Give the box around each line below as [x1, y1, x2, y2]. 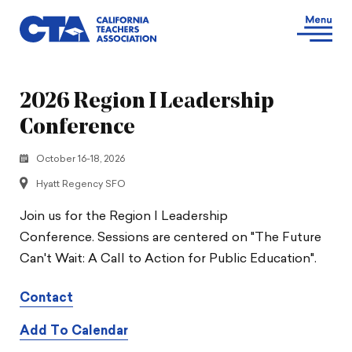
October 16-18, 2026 [36, 155, 125, 165]
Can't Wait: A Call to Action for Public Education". [20, 252, 317, 266]
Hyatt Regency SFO [36, 179, 126, 189]
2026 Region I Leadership [20, 92, 274, 113]
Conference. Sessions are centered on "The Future [20, 231, 321, 244]
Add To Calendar [20, 324, 128, 338]
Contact [20, 291, 73, 305]
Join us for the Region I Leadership [20, 210, 228, 223]
